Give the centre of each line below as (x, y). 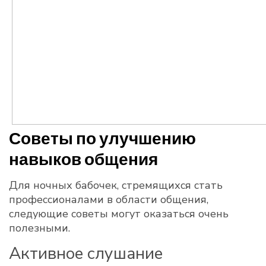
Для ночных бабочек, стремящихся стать (116, 185)
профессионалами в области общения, (109, 199)
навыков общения (83, 159)
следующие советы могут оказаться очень (119, 214)
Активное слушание (86, 254)
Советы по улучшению (102, 138)
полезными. (39, 228)
